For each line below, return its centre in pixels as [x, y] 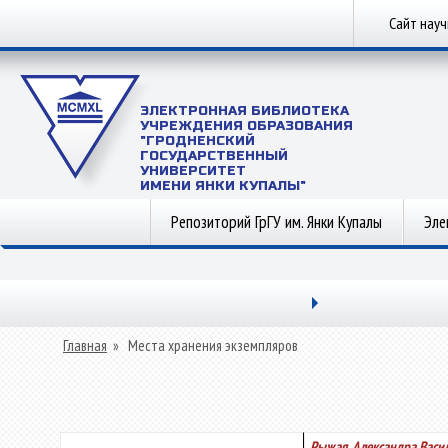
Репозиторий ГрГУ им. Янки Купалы [276, 222]
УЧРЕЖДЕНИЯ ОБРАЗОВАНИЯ [246, 126]
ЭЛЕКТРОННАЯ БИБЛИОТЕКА [244, 111]
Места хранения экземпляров [213, 345]
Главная [85, 345]
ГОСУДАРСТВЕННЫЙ [214, 156]
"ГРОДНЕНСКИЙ [197, 141]
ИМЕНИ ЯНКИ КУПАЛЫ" [223, 186]
